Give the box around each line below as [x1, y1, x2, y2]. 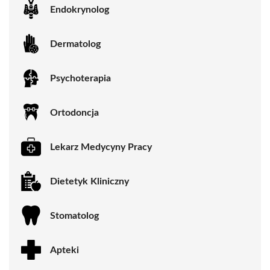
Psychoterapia [50, 73, 111, 83]
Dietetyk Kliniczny [50, 176, 129, 186]
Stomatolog [50, 210, 99, 221]
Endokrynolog [50, 4, 109, 14]
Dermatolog [50, 39, 101, 49]
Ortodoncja [50, 107, 99, 118]
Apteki [50, 245, 79, 255]
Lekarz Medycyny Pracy [50, 142, 152, 152]
